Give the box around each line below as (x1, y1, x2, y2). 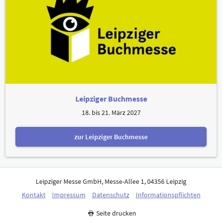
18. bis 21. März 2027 (81, 108, 141, 117)
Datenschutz (92, 190, 129, 200)
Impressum (52, 190, 86, 200)
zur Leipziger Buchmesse (74, 132, 148, 141)
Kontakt (21, 190, 46, 200)
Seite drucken (96, 209, 137, 218)
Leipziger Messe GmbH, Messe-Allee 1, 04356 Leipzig (36, 177, 186, 186)
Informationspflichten (135, 190, 201, 200)
